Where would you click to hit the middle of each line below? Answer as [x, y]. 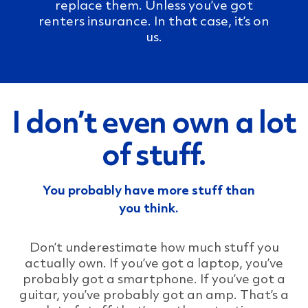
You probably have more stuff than [148, 190]
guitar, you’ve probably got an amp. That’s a [154, 294]
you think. [148, 208]
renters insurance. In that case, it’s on [154, 20]
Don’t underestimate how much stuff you [154, 247]
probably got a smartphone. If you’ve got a [154, 278]
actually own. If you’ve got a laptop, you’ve [154, 263]
